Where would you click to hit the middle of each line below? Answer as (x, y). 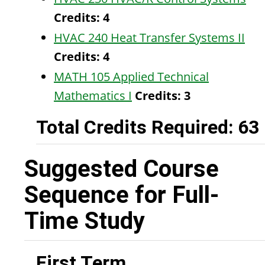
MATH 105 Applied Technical (131, 77)
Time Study (85, 221)
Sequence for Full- (122, 195)
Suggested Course (122, 169)
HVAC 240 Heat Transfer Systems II (149, 38)
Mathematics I (93, 96)
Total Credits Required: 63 (148, 127)
